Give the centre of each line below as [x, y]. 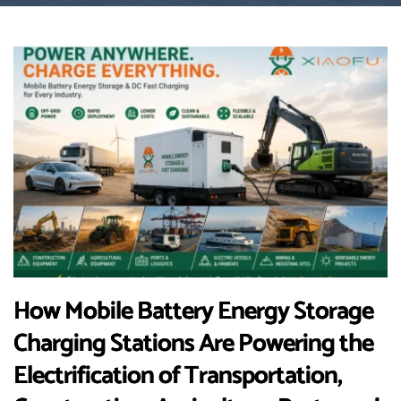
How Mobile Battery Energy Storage [193, 312]
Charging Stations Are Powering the [193, 344]
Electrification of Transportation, [178, 376]
